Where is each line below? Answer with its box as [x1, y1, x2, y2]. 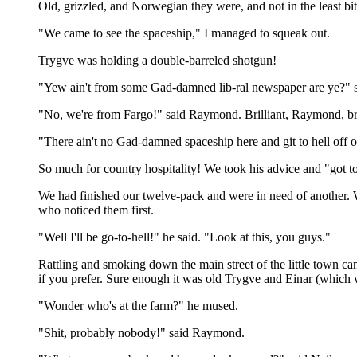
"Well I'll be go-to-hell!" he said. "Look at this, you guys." [38, 230, 331, 244]
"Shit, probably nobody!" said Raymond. [38, 326, 245, 339]
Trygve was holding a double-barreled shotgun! [38, 53, 277, 67]
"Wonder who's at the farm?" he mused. [38, 299, 238, 312]
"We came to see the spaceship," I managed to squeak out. [38, 26, 330, 40]
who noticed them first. [38, 203, 154, 217]
